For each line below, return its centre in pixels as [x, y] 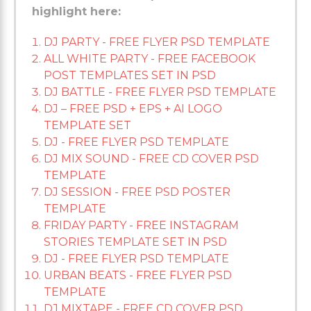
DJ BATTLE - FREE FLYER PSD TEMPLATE [160, 92]
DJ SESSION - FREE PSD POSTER [137, 192]
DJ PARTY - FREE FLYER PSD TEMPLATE [157, 42]
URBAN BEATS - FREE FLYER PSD [138, 276]
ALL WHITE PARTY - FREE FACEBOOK [150, 59]
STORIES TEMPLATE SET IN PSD [135, 242]
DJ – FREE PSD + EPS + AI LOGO [133, 109]
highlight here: [76, 12]
